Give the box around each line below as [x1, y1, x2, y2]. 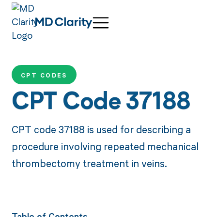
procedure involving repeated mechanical [11, 139, 199, 153]
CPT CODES [20, 71, 67, 80]
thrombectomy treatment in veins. [11, 156, 167, 170]
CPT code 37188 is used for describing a [11, 122, 191, 136]
